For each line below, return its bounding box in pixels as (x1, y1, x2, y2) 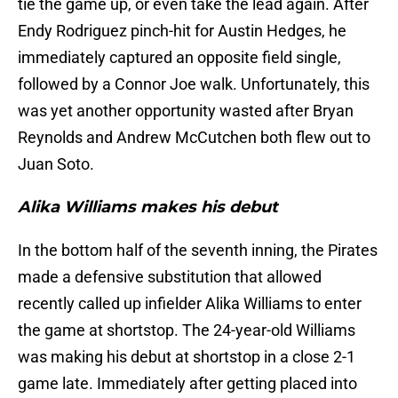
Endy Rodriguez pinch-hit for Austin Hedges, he (18, 21, 346, 41)
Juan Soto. (18, 155, 94, 174)
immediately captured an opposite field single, (18, 48, 341, 68)
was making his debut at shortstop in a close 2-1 (18, 347, 355, 367)
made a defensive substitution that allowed (18, 267, 322, 287)
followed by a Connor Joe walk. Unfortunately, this (18, 75, 370, 94)
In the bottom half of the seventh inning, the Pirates (18, 241, 378, 260)
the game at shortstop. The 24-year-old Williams (18, 321, 355, 340)
